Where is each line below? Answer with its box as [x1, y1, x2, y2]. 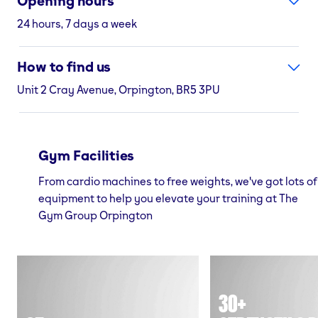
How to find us [17, 57, 111, 75]
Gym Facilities [38, 146, 135, 164]
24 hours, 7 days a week [17, 16, 137, 31]
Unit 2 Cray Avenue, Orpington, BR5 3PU [17, 82, 220, 97]
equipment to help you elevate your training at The [38, 190, 298, 205]
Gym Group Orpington [38, 207, 153, 222]
